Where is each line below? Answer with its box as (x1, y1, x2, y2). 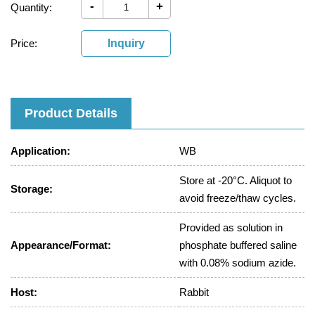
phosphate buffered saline (179, 239, 297, 251)
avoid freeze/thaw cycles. (179, 192, 296, 204)
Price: (11, 37, 37, 49)
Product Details (25, 106, 117, 120)
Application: (11, 145, 70, 157)
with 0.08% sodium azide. (179, 257, 296, 269)
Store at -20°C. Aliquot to (179, 174, 292, 186)
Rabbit (179, 286, 209, 298)
